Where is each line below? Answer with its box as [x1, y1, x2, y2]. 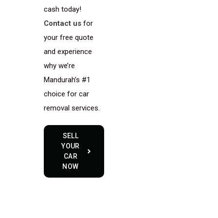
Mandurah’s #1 [44, 75, 91, 84]
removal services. [44, 104, 100, 112]
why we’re [44, 61, 75, 70]
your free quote [44, 33, 93, 42]
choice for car [44, 90, 89, 98]
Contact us [44, 19, 81, 28]
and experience [44, 47, 92, 56]
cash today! [44, 5, 81, 14]
